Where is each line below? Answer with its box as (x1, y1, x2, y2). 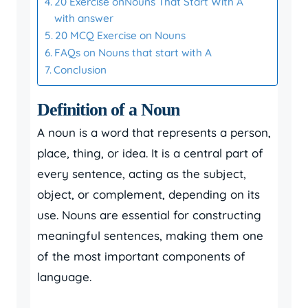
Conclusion (54, 63, 107, 76)
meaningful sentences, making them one (37, 228, 263, 243)
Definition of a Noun (37, 100, 179, 120)
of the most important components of (37, 249, 245, 263)
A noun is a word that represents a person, (37, 125, 271, 140)
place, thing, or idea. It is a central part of (37, 146, 263, 160)
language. (37, 269, 91, 284)
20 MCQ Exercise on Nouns (55, 29, 186, 42)
